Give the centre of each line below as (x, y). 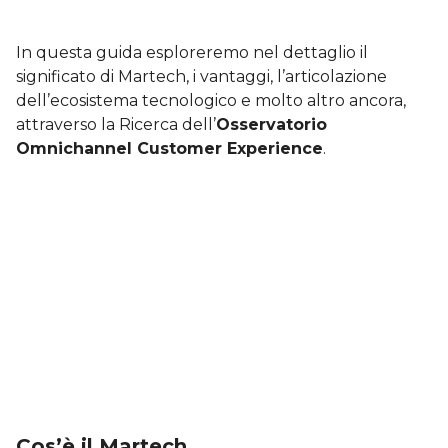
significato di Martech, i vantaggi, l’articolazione (201, 76)
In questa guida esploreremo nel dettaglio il (192, 52)
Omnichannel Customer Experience (169, 148)
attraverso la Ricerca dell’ (116, 124)
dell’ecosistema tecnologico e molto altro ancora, (211, 100)
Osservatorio (271, 124)
